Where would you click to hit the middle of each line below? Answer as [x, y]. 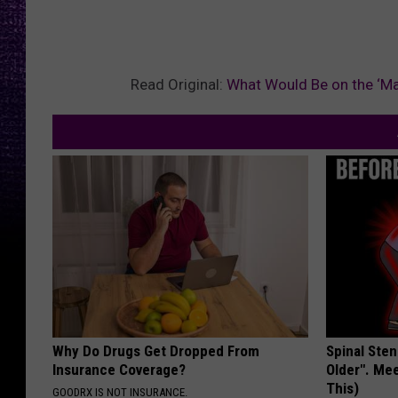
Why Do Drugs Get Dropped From [156, 351]
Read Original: [179, 85]
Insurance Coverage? [119, 370]
